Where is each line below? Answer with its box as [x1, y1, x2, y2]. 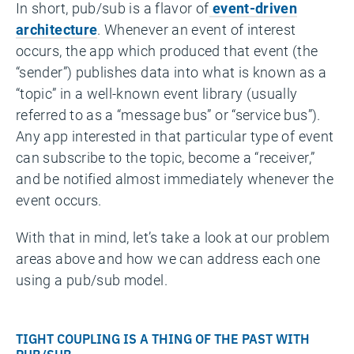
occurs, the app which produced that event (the [16, 41, 318, 60]
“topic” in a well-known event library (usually [16, 84, 298, 103]
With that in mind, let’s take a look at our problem [16, 228, 330, 247]
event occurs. [16, 190, 102, 209]
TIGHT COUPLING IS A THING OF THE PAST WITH [16, 330, 310, 347]
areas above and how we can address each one [16, 249, 321, 268]
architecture [16, 20, 98, 39]
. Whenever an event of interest [97, 20, 296, 39]
